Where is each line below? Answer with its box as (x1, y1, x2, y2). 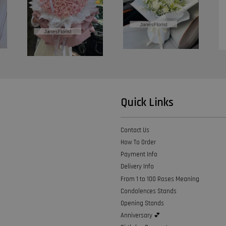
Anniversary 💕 (121, 211, 160, 220)
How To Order (121, 138, 156, 147)
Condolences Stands (121, 187, 177, 195)
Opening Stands (121, 199, 164, 208)
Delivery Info (121, 162, 154, 171)
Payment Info (121, 150, 157, 159)
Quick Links (121, 95, 174, 110)
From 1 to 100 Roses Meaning (121, 175, 199, 183)
